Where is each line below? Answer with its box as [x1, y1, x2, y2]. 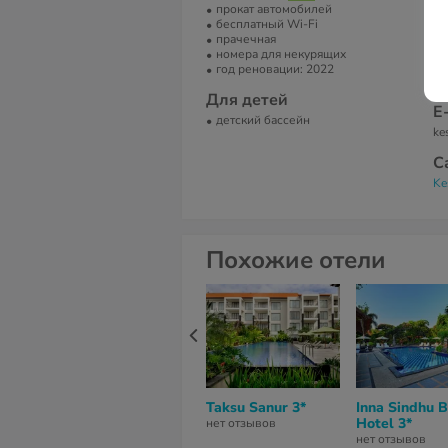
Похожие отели [206, 244, 386, 276]
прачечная [216, 31, 276, 47]
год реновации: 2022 [216, 61, 334, 77]
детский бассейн [216, 112, 310, 128]
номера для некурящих [216, 46, 346, 62]
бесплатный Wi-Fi [216, 16, 318, 32]
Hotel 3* [356, 414, 412, 433]
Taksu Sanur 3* [206, 398, 306, 417]
